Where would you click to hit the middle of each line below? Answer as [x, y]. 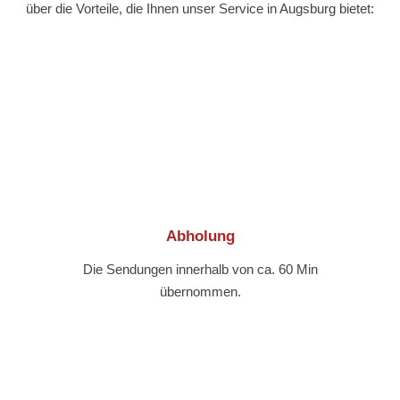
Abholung [200, 237]
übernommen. [200, 292]
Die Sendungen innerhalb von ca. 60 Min [200, 270]
